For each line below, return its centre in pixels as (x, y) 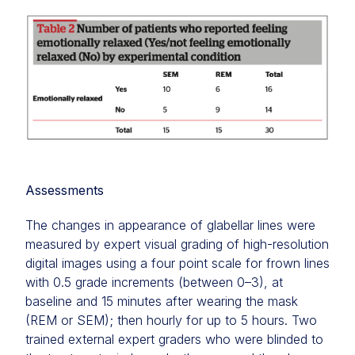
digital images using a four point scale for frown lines (177, 263)
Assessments (65, 191)
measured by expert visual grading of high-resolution (177, 244)
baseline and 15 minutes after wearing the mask (162, 302)
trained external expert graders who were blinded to (174, 340)
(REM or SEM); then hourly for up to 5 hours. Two (171, 321)
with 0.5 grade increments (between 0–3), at (154, 282)
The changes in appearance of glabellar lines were (170, 225)
